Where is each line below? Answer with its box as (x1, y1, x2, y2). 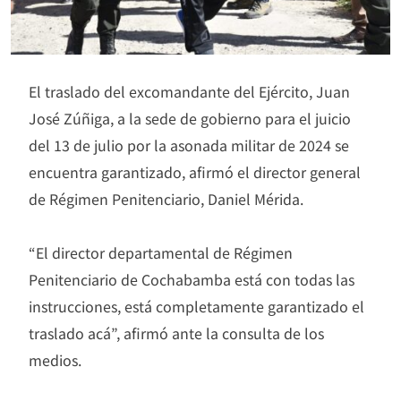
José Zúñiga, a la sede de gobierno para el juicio (29, 107, 351, 129)
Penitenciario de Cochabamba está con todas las (29, 268, 354, 290)
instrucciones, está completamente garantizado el (29, 294, 364, 317)
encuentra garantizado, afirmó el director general (29, 160, 361, 183)
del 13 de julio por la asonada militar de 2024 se (29, 133, 349, 156)
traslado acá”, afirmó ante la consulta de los (29, 321, 324, 344)
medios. (29, 348, 81, 371)
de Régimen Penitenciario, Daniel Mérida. (29, 187, 303, 209)
